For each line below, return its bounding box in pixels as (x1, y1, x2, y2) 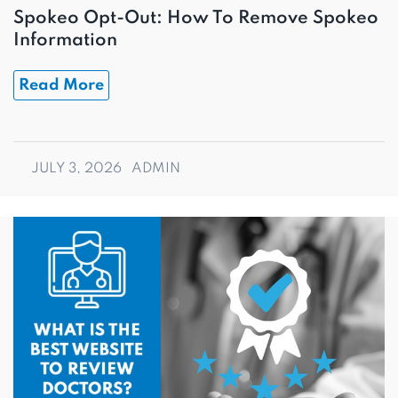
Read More (19, 77, 104, 93)
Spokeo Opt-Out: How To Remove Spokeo (13, 10, 378, 28)
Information (13, 32, 117, 50)
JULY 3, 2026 (31, 162, 125, 176)
